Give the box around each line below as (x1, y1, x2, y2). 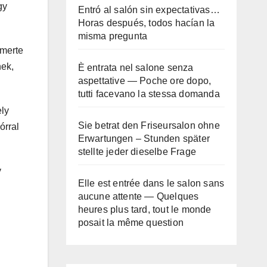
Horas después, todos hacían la (77, 18, 215, 28)
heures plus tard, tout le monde (77, 204, 212, 215)
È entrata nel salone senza (77, 63, 194, 73)
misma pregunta (77, 31, 148, 41)
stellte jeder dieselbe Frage (77, 147, 197, 157)
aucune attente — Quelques (77, 191, 199, 201)
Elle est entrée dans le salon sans (77, 178, 225, 188)
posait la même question (77, 218, 184, 228)
